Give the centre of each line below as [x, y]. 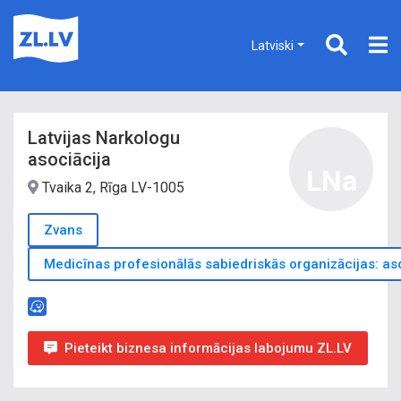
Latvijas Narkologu [104, 138]
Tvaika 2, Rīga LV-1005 [111, 188]
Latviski [273, 45]
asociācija [69, 159]
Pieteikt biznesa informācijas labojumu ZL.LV [208, 348]
